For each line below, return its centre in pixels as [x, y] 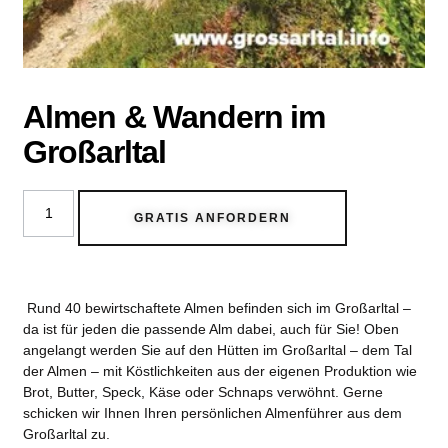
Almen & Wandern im [174, 117]
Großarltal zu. [69, 434]
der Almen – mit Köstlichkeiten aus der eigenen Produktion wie [220, 371]
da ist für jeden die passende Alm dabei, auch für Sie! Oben [211, 329]
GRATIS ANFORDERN [213, 218]
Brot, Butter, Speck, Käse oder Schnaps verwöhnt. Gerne [203, 392]
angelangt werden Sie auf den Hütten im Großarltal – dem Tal [218, 350]
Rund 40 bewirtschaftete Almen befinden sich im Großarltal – [217, 308]
